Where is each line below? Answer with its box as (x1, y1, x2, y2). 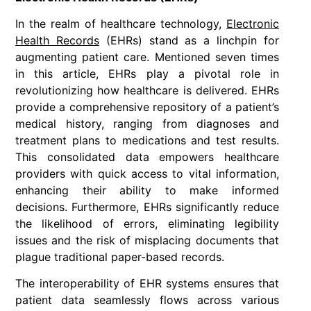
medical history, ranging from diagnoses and (15, 117, 279, 131)
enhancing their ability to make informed (15, 183, 279, 198)
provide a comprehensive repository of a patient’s (15, 100, 279, 115)
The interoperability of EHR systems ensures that (15, 276, 279, 291)
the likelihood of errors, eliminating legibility (15, 217, 279, 231)
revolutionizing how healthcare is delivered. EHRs (15, 83, 279, 98)
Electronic (226, 17, 279, 31)
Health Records (15, 33, 99, 48)
